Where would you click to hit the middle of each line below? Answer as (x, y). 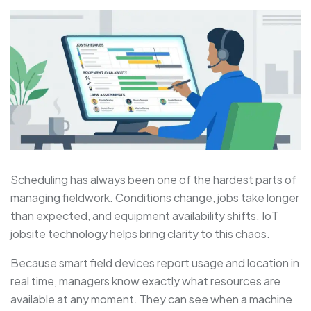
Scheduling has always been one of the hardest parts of (153, 179)
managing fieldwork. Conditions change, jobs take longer (155, 197)
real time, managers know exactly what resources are (145, 280)
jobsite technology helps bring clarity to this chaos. (140, 233)
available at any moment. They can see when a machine (151, 299)
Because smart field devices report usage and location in (155, 262)
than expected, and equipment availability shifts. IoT (144, 215)
